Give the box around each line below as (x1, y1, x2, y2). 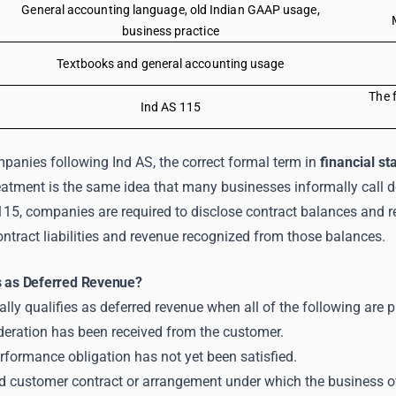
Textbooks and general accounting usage (57, 57, 285, 71)
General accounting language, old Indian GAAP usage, (21, 3, 320, 17)
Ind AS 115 (141, 100, 201, 114)
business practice (122, 24, 219, 38)
